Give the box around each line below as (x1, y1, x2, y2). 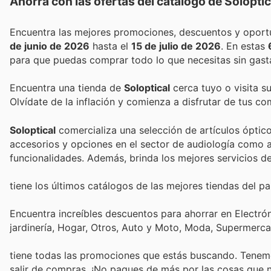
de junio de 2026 (10, 40, 90, 53)
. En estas (226, 40, 268, 53)
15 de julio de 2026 (131, 40, 221, 53)
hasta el (90, 40, 131, 53)
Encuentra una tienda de (10, 82, 124, 94)
